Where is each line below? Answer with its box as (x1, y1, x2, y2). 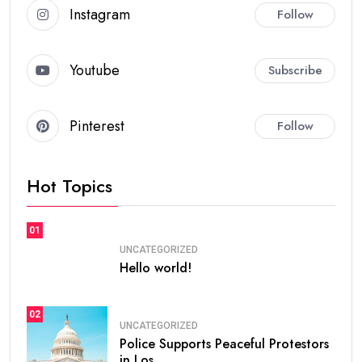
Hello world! (120, 258, 192, 277)
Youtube (69, 59, 120, 81)
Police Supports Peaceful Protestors (120, 334, 329, 353)
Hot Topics (27, 173, 112, 200)
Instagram (69, 3, 130, 25)
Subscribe (267, 61, 322, 79)
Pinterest (69, 115, 124, 137)
